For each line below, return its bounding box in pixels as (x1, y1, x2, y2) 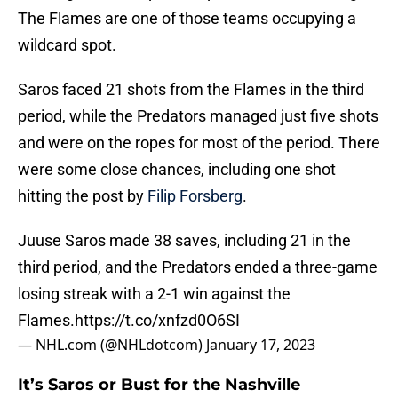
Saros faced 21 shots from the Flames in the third (18, 80, 364, 99)
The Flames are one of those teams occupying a (18, 9, 356, 28)
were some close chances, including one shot (18, 160, 336, 179)
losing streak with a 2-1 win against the (18, 284, 291, 304)
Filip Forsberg (147, 187, 243, 206)
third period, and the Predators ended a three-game (18, 258, 378, 277)
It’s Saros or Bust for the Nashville (18, 375, 300, 395)
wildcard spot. (18, 36, 116, 55)
